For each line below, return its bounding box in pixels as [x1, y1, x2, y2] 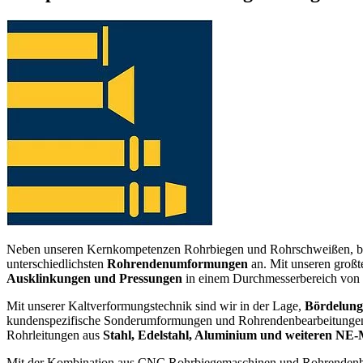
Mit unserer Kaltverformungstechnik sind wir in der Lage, [6, 298, 305, 313]
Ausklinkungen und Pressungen [6, 271, 182, 285]
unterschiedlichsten [6, 256, 107, 271]
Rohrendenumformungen [107, 256, 248, 271]
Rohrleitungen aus [6, 327, 103, 342]
